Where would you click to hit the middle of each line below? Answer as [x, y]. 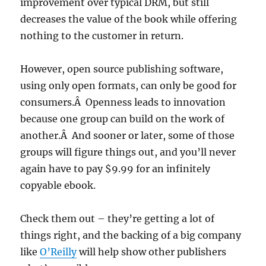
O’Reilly [58, 252]
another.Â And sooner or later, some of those [128, 135]
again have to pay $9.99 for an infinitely [115, 169]
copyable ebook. [58, 185]
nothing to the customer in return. [102, 36]
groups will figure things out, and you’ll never [128, 152]
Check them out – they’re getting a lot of [118, 218]
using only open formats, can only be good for [129, 85]
